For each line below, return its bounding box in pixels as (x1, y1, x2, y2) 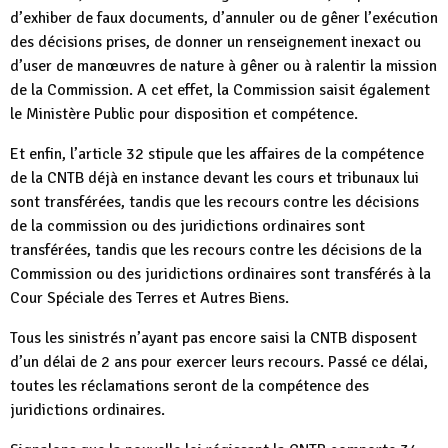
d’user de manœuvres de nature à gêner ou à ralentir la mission (10, 56, 437, 77)
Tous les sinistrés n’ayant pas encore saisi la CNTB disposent (10, 328, 417, 349)
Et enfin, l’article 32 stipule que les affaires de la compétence (10, 144, 424, 165)
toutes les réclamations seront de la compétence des (10, 376, 369, 397)
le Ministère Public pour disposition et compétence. (10, 104, 358, 125)
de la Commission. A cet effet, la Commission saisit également (10, 80, 430, 101)
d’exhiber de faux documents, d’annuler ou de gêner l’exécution (10, 8, 438, 29)
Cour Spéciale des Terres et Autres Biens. (10, 288, 289, 309)
